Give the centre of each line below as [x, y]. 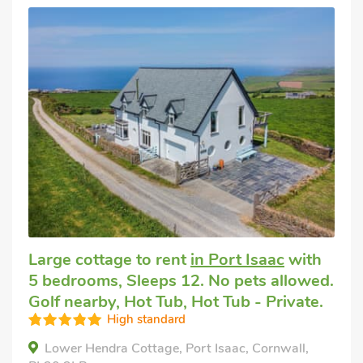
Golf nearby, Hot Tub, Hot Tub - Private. [176, 301]
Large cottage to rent [109, 259]
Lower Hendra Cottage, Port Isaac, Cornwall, [177, 348]
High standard [146, 319]
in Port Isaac [237, 259]
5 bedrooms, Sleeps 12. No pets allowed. [181, 280]
